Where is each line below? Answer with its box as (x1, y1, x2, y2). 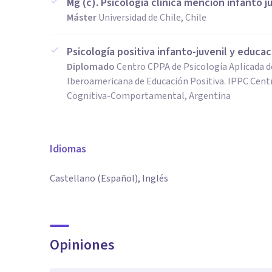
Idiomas (50, 141, 86, 157)
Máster (67, 11, 97, 24)
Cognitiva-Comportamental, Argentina (67, 89, 231, 103)
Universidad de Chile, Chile (98, 11, 206, 24)
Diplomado (67, 60, 115, 73)
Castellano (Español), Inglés (50, 172, 168, 185)
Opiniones (50, 234, 115, 256)
